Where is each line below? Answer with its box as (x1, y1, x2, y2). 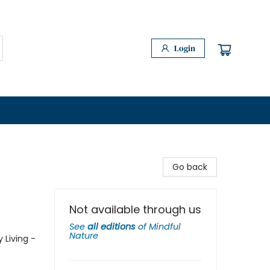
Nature (69, 230, 98, 242)
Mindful (149, 221, 181, 233)
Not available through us (69, 202, 201, 217)
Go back (172, 161, 207, 173)
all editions (87, 221, 136, 233)
